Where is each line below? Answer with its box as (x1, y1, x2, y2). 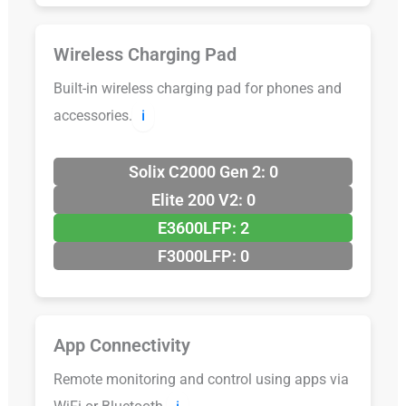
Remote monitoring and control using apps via (53, 370, 349, 388)
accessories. (53, 106, 132, 124)
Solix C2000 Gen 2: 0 (128, 161, 278, 181)
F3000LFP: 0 (157, 246, 249, 266)
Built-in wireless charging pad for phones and (53, 79, 342, 97)
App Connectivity (53, 333, 190, 356)
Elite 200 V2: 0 (150, 189, 256, 209)
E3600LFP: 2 (157, 217, 249, 237)
